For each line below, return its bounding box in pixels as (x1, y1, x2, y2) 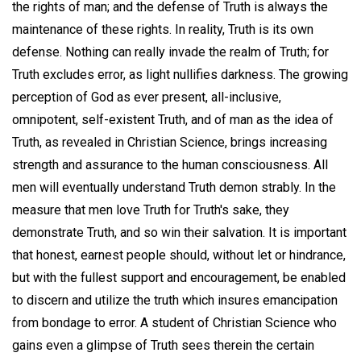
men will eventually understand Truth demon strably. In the (12, 180, 336, 196)
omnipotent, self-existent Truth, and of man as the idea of (12, 112, 334, 128)
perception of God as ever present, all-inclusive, (12, 89, 281, 106)
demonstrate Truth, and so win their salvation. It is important (12, 225, 346, 241)
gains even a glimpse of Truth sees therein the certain (12, 338, 314, 354)
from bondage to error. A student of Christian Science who (12, 315, 337, 331)
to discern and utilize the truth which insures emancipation (12, 293, 338, 309)
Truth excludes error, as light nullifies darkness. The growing (12, 67, 348, 83)
